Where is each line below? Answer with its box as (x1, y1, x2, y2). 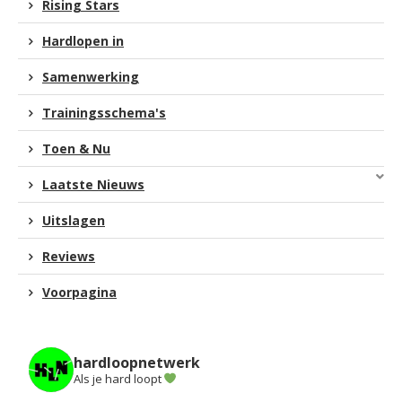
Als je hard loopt (74, 370, 164, 387)
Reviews (42, 247, 95, 265)
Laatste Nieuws (42, 175, 144, 193)
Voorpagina (42, 283, 117, 301)
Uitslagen (42, 211, 105, 229)
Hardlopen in (42, 31, 124, 49)
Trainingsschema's (42, 103, 166, 121)
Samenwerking (42, 67, 139, 85)
